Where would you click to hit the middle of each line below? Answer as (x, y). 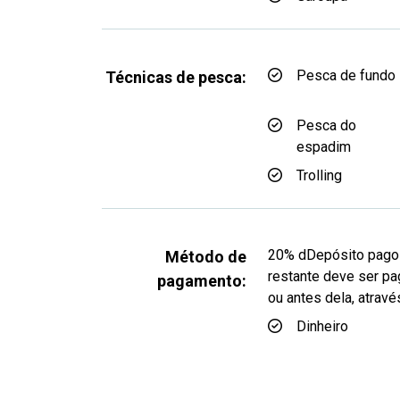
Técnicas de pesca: (176, 77)
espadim (324, 147)
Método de (206, 257)
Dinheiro (322, 326)
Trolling (319, 175)
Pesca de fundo (346, 75)
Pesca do (326, 125)
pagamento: (202, 281)
